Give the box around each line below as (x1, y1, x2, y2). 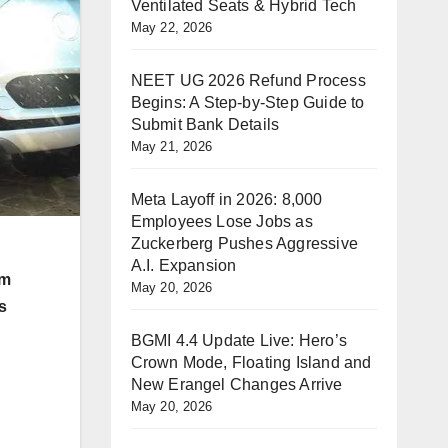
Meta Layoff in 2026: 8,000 (130, 191, 323, 208)
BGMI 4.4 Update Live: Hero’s (130, 332, 348, 349)
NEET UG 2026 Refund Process (130, 72, 366, 89)
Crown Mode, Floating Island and (130, 354, 372, 371)
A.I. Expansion (130, 257, 237, 274)
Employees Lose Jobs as (130, 213, 313, 230)
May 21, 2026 (130, 139, 212, 154)
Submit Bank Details (130, 116, 280, 133)
